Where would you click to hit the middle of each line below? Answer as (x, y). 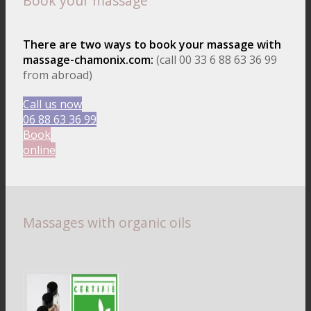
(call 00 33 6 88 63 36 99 (217, 60)
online (39, 150)
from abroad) (58, 75)
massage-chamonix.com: (90, 60)
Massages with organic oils (107, 223)
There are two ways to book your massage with (152, 45)
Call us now (52, 104)
